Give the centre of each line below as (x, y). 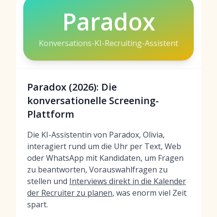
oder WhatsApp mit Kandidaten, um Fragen (105, 158)
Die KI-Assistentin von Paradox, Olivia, (96, 135)
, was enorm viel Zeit (149, 193)
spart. (38, 204)
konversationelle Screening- (93, 101)
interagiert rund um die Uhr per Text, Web (104, 146)
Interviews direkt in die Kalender (128, 181)
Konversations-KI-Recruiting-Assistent (108, 43)
